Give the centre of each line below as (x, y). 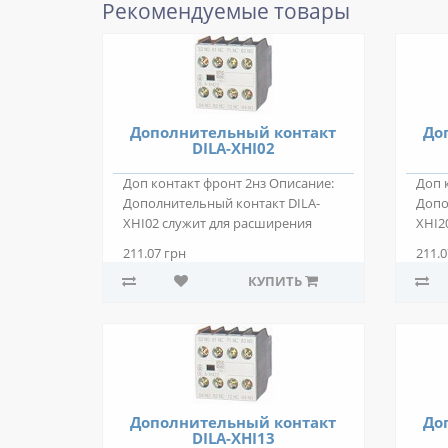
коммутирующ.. (173, 243)
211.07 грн (154, 253)
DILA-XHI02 (233, 148)
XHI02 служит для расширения (217, 223)
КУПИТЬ (274, 281)
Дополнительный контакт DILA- (221, 203)
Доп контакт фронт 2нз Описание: (228, 183)
